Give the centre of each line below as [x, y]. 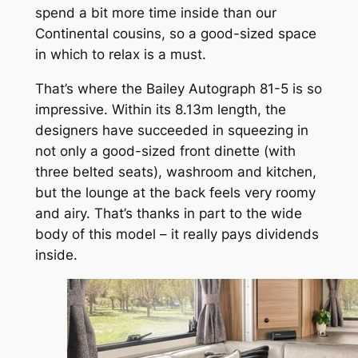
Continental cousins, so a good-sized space [175, 33]
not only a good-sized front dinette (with [165, 151]
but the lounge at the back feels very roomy [175, 192]
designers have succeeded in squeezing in [171, 130]
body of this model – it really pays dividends [177, 234]
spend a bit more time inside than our [155, 12]
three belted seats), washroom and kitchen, [175, 171]
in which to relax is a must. [120, 54]
